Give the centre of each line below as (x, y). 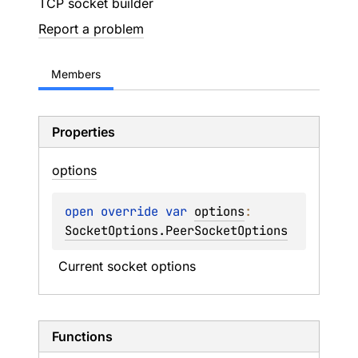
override (133, 211)
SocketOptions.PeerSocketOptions (176, 231)
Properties (84, 132)
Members (76, 74)
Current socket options (127, 266)
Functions (82, 336)
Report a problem (91, 29)
